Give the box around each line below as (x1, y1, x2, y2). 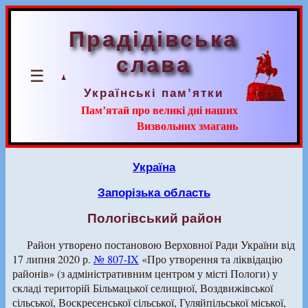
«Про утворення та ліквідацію (139, 252, 283, 266)
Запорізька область (98, 186, 210, 199)
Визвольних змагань (137, 118, 238, 133)
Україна (133, 160, 175, 174)
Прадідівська (69, 27, 238, 52)
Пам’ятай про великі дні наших (81, 102, 238, 118)
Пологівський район (87, 211, 221, 225)
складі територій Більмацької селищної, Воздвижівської (12, 280, 273, 295)
